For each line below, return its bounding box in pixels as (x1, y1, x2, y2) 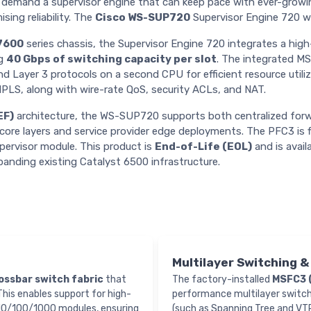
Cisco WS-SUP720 (95, 11, 190, 24)
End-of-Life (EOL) (155, 140, 252, 153)
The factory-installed (172, 274, 272, 286)
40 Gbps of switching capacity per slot (6, 53, 217, 66)
